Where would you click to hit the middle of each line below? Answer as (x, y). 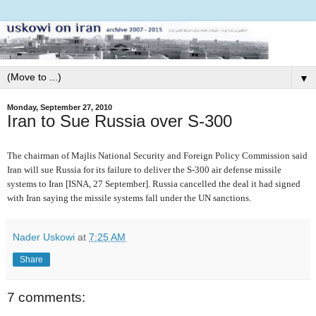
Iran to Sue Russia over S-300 (120, 121)
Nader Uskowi (44, 237)
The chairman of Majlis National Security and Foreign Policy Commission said (157, 155)
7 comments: (46, 297)
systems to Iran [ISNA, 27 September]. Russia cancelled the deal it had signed (154, 183)
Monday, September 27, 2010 (60, 107)
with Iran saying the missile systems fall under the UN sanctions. (129, 197)
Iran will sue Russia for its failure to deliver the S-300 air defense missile (144, 169)
